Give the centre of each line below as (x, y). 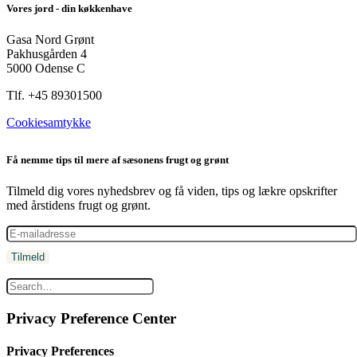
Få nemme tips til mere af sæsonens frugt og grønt (118, 159)
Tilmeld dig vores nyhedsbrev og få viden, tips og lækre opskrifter (172, 191)
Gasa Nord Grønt (50, 39)
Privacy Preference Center (91, 318)
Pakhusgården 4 (47, 53)
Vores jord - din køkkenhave (69, 8)
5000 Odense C (46, 68)
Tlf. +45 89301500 (54, 95)
